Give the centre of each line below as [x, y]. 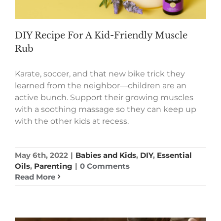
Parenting [53, 166]
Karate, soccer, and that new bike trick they [100, 74]
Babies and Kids [106, 155]
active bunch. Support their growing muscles [104, 97]
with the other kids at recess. [72, 121]
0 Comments [105, 166]
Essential [174, 155]
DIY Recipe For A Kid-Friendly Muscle [101, 35]
